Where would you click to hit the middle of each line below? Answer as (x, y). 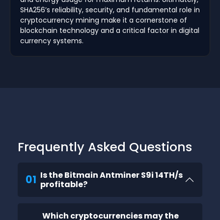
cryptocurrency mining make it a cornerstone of (104, 20)
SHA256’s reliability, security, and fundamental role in (110, 10)
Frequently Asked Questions (105, 147)
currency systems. (52, 41)
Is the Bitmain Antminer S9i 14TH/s (111, 175)
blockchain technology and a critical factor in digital (110, 30)
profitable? (64, 184)
